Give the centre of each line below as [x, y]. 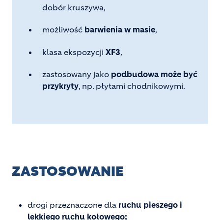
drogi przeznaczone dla [73, 205]
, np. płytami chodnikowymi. [132, 86]
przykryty [60, 86]
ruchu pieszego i [150, 205]
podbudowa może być [154, 74]
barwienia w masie [120, 30]
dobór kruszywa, [74, 7]
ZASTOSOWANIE [68, 171]
